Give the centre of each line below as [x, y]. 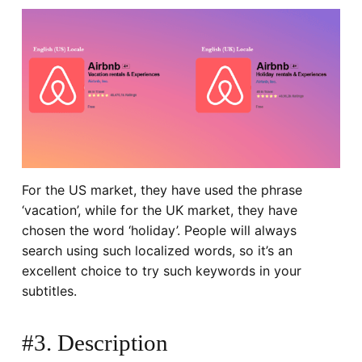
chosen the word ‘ [76, 231]
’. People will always [236, 231]
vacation [50, 210]
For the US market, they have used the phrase [162, 190]
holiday [153, 231]
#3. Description [95, 343]
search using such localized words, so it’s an [157, 251]
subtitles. [49, 291]
